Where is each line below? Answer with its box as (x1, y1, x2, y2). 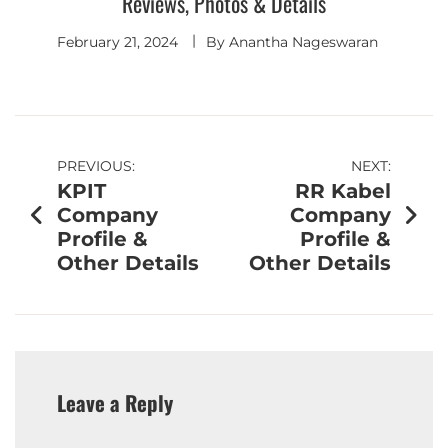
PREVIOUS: (57, 156, 135, 175)
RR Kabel (295, 178, 391, 203)
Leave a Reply (57, 386, 173, 418)
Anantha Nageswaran (228, 32, 378, 51)
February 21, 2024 (56, 32, 178, 51)
